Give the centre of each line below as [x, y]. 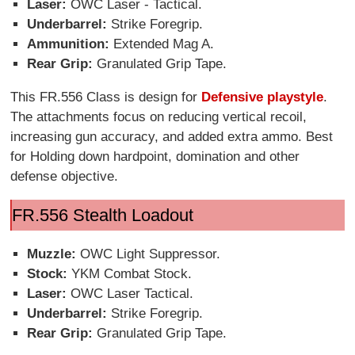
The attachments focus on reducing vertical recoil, [159, 116]
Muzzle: [53, 254]
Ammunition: [70, 44]
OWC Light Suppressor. [150, 254]
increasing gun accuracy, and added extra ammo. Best [172, 136]
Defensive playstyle [263, 97]
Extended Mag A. [163, 44]
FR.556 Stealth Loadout [102, 215]
